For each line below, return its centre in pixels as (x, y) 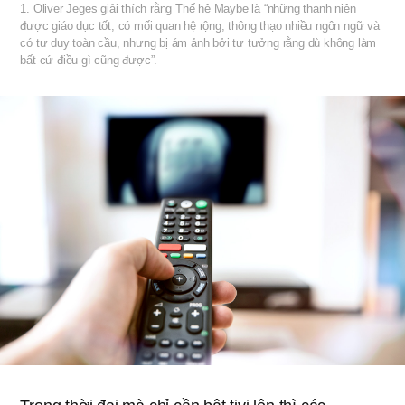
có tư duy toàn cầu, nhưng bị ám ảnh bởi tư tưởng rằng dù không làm (198, 42)
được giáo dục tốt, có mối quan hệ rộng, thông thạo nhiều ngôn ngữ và (200, 25)
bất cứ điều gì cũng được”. (89, 60)
